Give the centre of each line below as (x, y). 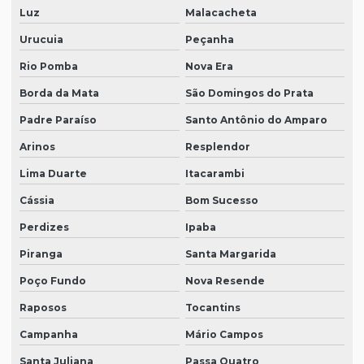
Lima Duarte (53, 174)
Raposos (43, 308)
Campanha (49, 335)
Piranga (41, 254)
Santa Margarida (230, 254)
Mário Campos (224, 335)
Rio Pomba (49, 67)
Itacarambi (214, 174)
